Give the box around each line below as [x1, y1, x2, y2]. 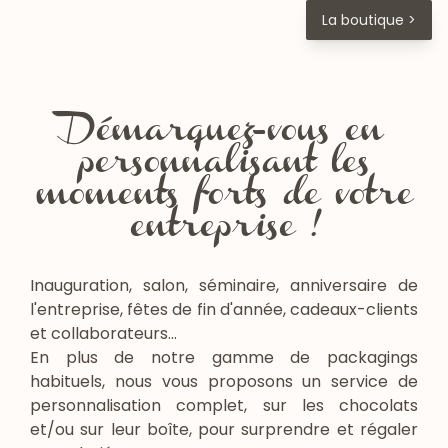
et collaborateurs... [30, 321, 177, 345]
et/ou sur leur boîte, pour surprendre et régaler [30, 417, 418, 441]
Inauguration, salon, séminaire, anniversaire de [30, 273, 418, 297]
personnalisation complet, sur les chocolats [30, 393, 418, 417]
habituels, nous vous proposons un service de [30, 369, 418, 393]
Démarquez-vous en [65, 121, 383, 146]
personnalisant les [78, 153, 370, 178]
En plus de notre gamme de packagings [30, 345, 418, 369]
